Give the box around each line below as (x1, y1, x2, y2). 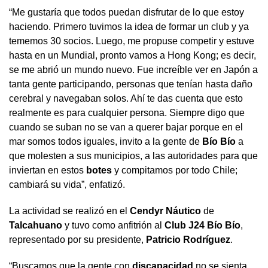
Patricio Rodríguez (146, 234, 230, 245)
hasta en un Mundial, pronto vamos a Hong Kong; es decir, (9, 50, 256, 60)
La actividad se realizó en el (9, 205, 130, 216)
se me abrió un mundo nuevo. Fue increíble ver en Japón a (9, 64, 258, 75)
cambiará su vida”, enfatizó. (9, 179, 125, 190)
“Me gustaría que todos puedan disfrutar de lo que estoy (9, 7, 244, 17)
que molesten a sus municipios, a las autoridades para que (9, 150, 258, 161)
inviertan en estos (9, 165, 86, 175)
